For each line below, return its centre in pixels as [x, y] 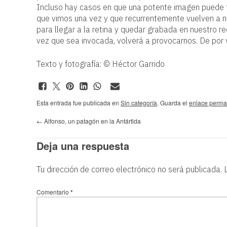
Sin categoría [139, 103]
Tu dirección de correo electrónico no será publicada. [129, 169]
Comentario [53, 192]
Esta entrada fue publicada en [79, 103]
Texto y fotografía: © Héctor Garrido [101, 64]
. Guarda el [173, 103]
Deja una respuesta [83, 146]
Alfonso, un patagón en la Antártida [92, 121]
